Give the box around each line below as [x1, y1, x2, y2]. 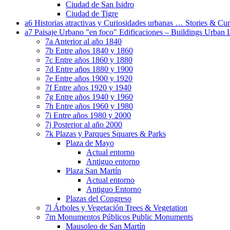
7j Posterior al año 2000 [45, 120, 122, 129]
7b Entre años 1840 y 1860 [45, 46, 133, 55]
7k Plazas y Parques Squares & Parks [45, 129, 166, 139]
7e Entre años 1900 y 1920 [45, 74, 132, 83]
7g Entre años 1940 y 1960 [45, 92, 133, 102]
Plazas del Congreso [66, 194, 131, 203]
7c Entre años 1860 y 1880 [45, 55, 132, 65]
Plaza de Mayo [66, 139, 114, 148]
